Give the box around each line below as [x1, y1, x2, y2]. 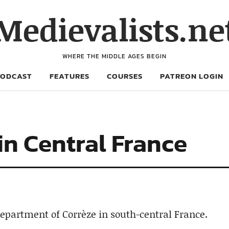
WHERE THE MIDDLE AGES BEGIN [62, 52, 167, 61]
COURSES [107, 70, 143, 82]
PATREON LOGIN [160, 70, 223, 82]
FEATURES [50, 70, 89, 82]
